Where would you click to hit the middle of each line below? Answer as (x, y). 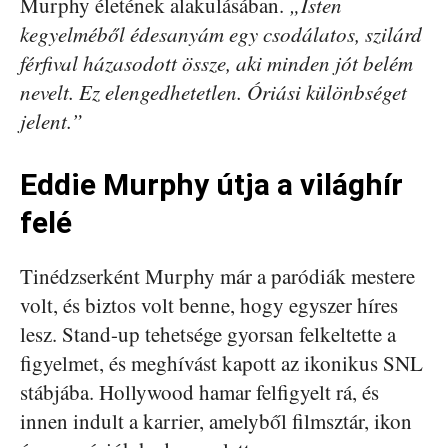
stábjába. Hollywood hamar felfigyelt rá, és (199, 391)
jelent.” (51, 120)
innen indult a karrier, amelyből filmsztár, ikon (216, 420)
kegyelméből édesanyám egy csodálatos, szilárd (221, 33)
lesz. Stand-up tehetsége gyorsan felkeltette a (208, 333)
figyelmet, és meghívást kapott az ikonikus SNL (221, 362)
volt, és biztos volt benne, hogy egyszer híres (209, 304)
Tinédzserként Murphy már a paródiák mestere (217, 275)
